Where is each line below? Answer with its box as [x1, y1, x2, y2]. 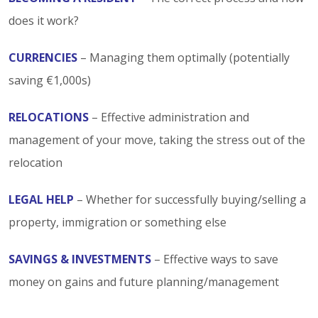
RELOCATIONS [9, 109, 89, 125]
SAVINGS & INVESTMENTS [9, 251, 151, 267]
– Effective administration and [89, 109, 249, 125]
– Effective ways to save [151, 251, 278, 267]
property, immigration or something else [9, 214, 226, 230]
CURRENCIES [9, 49, 77, 65]
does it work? [9, 12, 79, 28]
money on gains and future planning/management [9, 273, 279, 290]
